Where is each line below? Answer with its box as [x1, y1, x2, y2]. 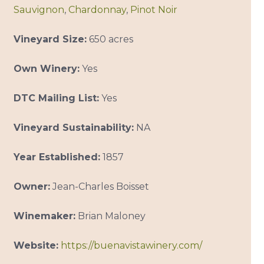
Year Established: [13, 151, 100, 163]
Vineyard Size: [13, 34, 87, 45]
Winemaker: [13, 210, 75, 222]
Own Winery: [13, 63, 80, 75]
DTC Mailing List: [13, 93, 99, 104]
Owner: [13, 181, 50, 193]
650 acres [86, 34, 133, 45]
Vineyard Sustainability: [13, 122, 134, 134]
